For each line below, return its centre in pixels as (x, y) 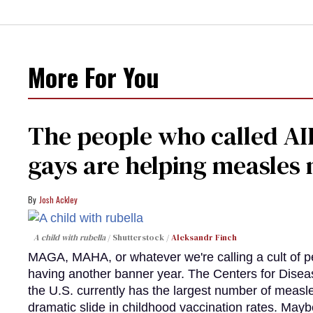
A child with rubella (70, 237)
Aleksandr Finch (204, 237)
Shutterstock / (142, 237)
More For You (94, 77)
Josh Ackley (58, 200)
